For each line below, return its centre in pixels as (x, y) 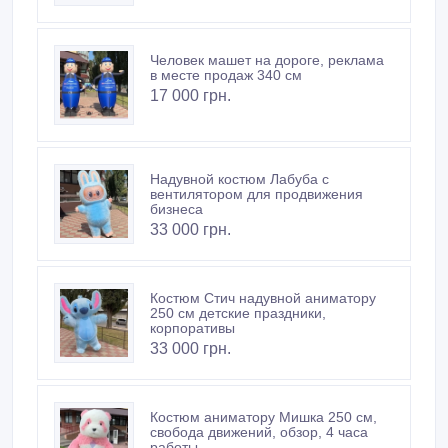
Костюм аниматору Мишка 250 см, (263, 417)
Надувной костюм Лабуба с (239, 179)
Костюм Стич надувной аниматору (263, 298)
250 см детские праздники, (238, 313)
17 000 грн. (190, 96)
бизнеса (176, 209)
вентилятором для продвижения (256, 194)
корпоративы (192, 328)
